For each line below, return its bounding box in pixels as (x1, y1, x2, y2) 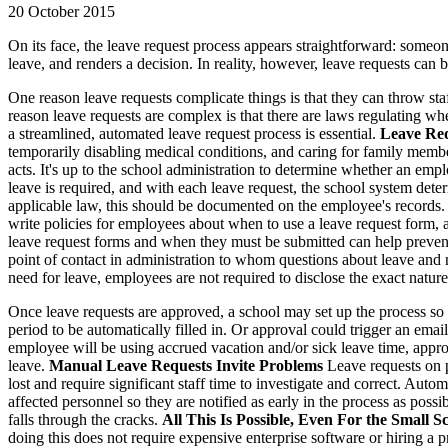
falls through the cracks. (8, 411, 162, 429)
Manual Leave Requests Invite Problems (49, 357, 323, 375)
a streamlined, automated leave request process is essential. (8, 125, 380, 143)
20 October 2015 (8, 3, 115, 21)
